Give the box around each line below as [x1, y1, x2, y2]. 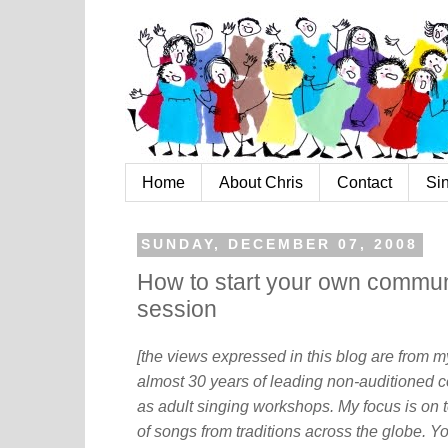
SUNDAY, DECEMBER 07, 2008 [141, 237, 419, 253]
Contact [337, 173, 392, 191]
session [137, 295, 217, 322]
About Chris [219, 173, 303, 191]
